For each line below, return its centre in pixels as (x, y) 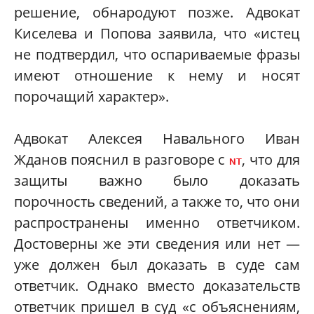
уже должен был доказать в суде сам (157, 265)
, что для (271, 160)
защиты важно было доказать (157, 181)
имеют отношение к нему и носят (157, 76)
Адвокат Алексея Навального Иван (157, 139)
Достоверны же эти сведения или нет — (157, 244)
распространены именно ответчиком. (157, 223)
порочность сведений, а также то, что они (157, 202)
